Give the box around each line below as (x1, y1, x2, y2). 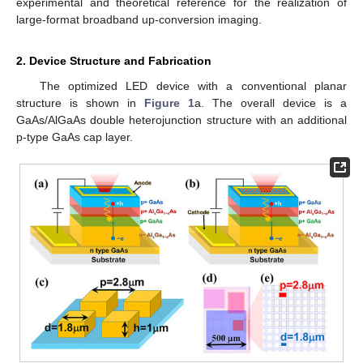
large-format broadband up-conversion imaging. (16, 12, 262, 26)
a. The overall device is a (194, 96, 347, 109)
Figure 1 (144, 96, 194, 109)
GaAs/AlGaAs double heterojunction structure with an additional (16, 113, 347, 126)
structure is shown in (16, 96, 144, 109)
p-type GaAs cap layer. (16, 130, 133, 143)
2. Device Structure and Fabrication (16, 53, 211, 67)
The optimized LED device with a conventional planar (39, 79, 347, 92)
